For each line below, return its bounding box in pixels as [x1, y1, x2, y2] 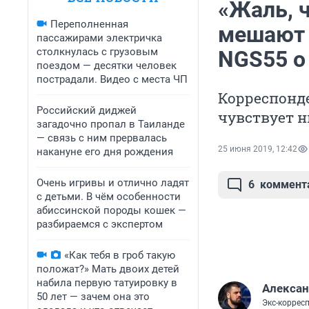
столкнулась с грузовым [37, 46, 158, 58]
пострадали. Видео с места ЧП [37, 73, 188, 86]
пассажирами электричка [37, 32, 162, 44]
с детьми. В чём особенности [37, 190, 181, 203]
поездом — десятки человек [37, 59, 177, 72]
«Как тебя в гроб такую [64, 249, 175, 261]
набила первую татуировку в [37, 277, 177, 289]
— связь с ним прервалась [37, 132, 167, 144]
